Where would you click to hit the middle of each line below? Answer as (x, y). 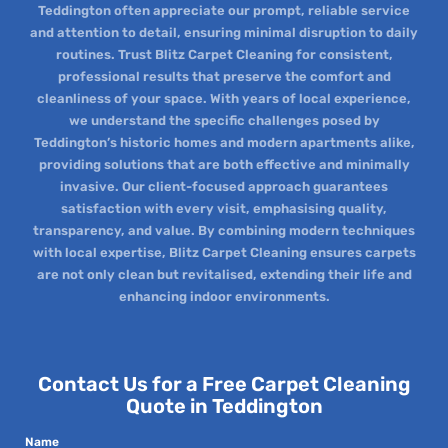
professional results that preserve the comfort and (224, 76)
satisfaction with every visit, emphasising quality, (224, 208)
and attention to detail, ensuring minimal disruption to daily (224, 32)
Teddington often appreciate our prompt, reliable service (224, 10)
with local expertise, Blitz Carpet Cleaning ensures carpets (224, 252)
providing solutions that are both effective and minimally (224, 164)
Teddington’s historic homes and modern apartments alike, (224, 142)
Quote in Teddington (224, 406)
